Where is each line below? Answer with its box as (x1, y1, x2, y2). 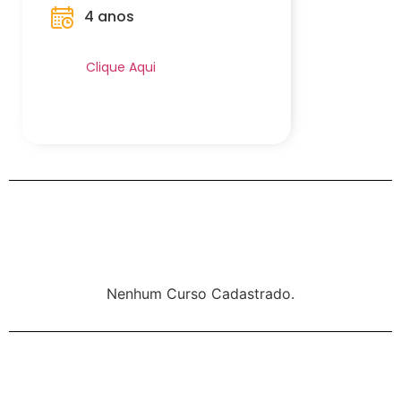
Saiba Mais (86, 37, 152, 55)
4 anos (84, 6, 135, 27)
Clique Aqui (86, 58, 157, 76)
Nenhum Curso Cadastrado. (107, 285, 294, 303)
